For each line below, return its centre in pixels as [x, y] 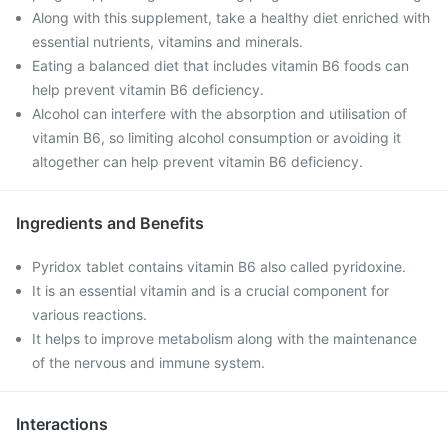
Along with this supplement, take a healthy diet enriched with [231, 17]
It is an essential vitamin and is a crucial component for [210, 290]
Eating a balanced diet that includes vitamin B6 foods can [220, 65]
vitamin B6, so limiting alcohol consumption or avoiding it [216, 137]
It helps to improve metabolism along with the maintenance [224, 338]
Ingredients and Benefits [110, 223]
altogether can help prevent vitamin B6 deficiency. [197, 161]
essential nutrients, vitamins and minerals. [167, 41]
